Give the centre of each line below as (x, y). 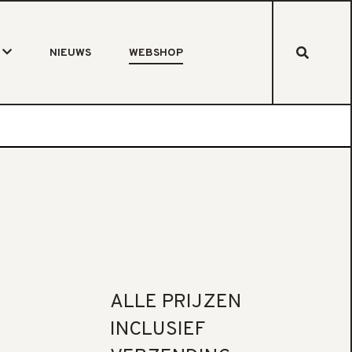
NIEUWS (71, 53)
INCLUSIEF (158, 330)
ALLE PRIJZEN (176, 302)
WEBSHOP (156, 53)
